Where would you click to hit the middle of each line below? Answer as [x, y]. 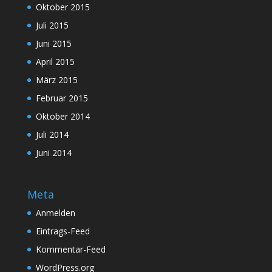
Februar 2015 [62, 98]
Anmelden [55, 212]
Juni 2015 [53, 43]
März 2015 [56, 80]
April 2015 [55, 61]
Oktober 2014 [63, 116]
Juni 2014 [53, 152]
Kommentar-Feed [70, 249]
